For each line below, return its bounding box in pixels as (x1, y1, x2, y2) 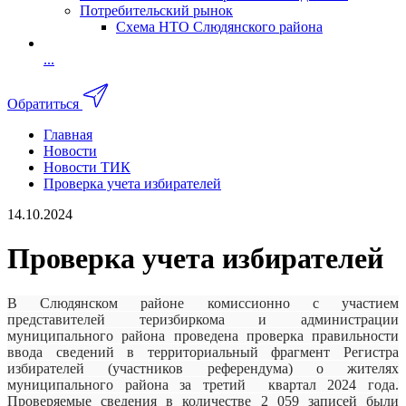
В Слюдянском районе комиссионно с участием (7, 295, 399, 311)
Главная (43, 126, 92, 142)
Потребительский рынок (80, 3, 233, 18)
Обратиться (7, 95, 79, 111)
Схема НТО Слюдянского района (116, 19, 323, 34)
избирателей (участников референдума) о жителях (7, 360, 399, 376)
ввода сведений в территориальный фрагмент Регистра (7, 343, 399, 360)
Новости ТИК (43, 159, 130, 175)
